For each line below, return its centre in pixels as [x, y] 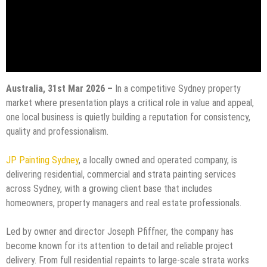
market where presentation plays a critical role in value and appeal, [130, 103]
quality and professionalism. [57, 131]
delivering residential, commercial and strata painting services [121, 174]
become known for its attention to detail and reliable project [119, 246]
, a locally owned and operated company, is [158, 160]
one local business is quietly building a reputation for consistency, [128, 117]
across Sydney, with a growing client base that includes [109, 188]
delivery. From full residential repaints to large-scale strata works [128, 260]
